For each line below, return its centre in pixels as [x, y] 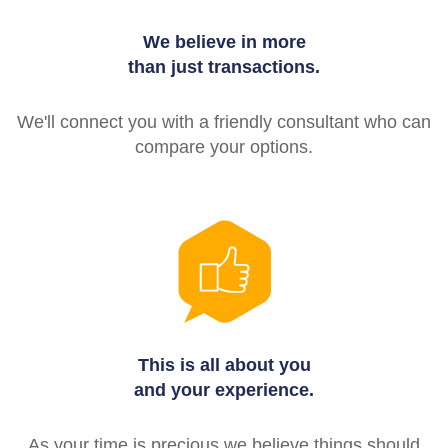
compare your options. [224, 146]
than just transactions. [224, 66]
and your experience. [224, 389]
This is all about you [224, 364]
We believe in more [224, 41]
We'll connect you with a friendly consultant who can [224, 121]
